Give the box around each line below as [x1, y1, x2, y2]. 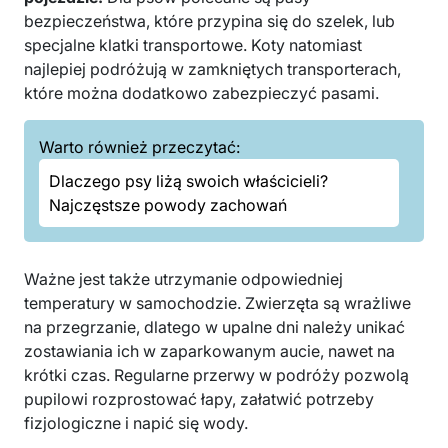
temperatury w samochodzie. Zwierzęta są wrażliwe [24, 292, 411, 313]
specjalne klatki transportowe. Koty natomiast [24, 34, 362, 55]
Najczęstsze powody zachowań [49, 194, 287, 215]
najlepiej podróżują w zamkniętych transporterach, [24, 58, 401, 79]
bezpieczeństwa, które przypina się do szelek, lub [24, 10, 395, 31]
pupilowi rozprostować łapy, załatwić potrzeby [24, 388, 374, 409]
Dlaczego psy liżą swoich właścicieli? [49, 170, 328, 191]
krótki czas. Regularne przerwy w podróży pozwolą [24, 364, 409, 385]
